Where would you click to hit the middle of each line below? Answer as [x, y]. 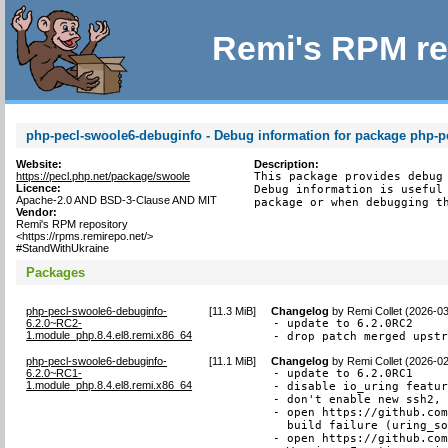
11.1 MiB [232, 360]
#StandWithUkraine [63, 248]
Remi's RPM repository [72, 224]
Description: [286, 164]
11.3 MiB [232, 310]
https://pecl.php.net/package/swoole [103, 176]
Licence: [39, 188]
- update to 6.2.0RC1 [343, 373]
